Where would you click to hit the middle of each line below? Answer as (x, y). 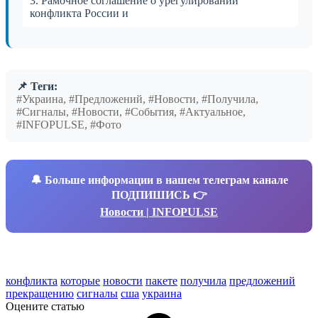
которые (80, 280)
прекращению (40, 293)
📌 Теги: (37, 86)
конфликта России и (79, 13)
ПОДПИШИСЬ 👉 (159, 194)
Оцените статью (45, 306)
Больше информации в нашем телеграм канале (166, 180)
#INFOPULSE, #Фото (69, 124)
